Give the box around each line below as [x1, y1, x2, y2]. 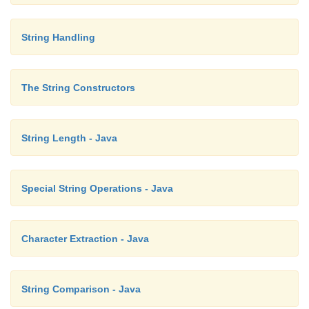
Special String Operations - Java [21, 182, 173, 194]
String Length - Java [21, 132, 117, 143]
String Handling [21, 31, 95, 43]
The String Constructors [21, 81, 135, 93]
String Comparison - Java [21, 283, 141, 295]
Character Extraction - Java [21, 232, 149, 244]
